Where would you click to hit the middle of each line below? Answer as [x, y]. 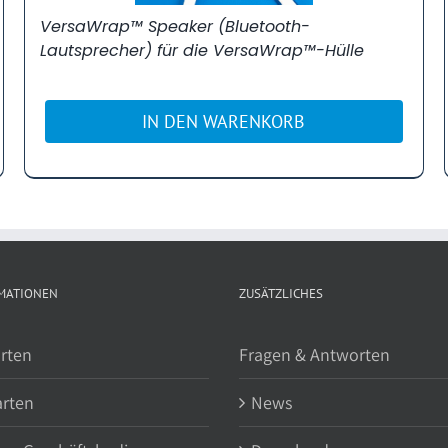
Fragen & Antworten [314, 354]
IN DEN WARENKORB [224, 121]
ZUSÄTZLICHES [281, 293]
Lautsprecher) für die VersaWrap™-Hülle [201, 50]
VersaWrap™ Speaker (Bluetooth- [174, 26]
